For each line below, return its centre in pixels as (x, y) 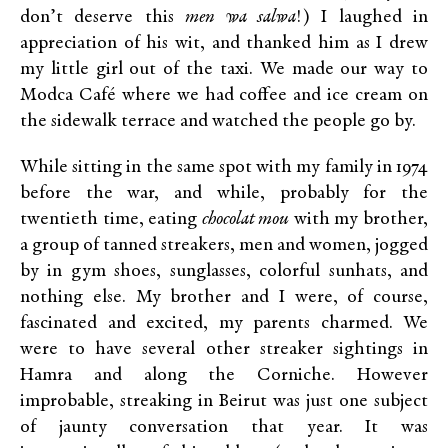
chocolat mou (245, 220)
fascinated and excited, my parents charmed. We (224, 324)
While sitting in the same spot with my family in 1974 (224, 168)
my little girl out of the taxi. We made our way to (224, 70)
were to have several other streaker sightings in (224, 350)
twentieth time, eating (111, 220)
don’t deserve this (103, 18)
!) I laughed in (361, 18)
